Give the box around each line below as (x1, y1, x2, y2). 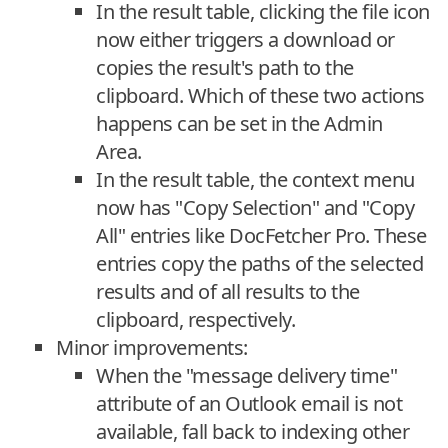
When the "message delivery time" (96, 362, 397, 390)
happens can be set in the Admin (96, 110, 383, 138)
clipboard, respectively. (96, 306, 295, 334)
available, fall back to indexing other (96, 418, 409, 446)
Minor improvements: (56, 334, 248, 362)
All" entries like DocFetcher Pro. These (96, 222, 427, 250)
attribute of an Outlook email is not (96, 390, 402, 418)
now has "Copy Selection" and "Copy (96, 194, 414, 222)
